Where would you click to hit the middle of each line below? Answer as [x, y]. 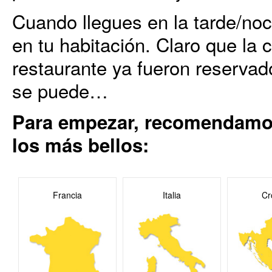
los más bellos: [80, 145]
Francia [67, 195]
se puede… [60, 90]
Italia [172, 195]
